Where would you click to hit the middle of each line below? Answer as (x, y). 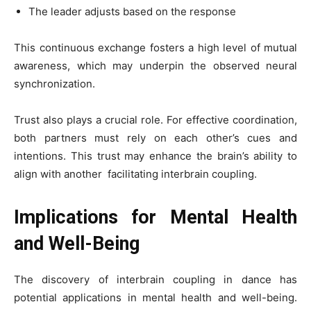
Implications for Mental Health (155, 217)
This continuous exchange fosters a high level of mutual (155, 48)
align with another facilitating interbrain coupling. (135, 174)
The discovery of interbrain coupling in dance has (155, 279)
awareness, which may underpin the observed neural (155, 66)
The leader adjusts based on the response (132, 11)
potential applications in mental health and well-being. (155, 297)
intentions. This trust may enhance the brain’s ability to (155, 156)
